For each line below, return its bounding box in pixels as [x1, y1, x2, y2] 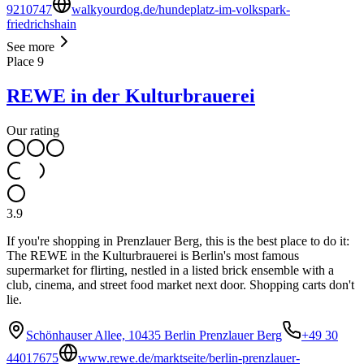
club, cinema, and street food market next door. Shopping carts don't [6, 278, 354, 292]
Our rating [6, 123, 59, 137]
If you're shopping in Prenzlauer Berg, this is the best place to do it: [6, 234, 349, 248]
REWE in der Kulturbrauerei [6, 85, 255, 107]
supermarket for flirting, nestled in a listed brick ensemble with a [6, 263, 334, 277]
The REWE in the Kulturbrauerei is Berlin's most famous [6, 249, 299, 262]
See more [6, 40, 54, 54]
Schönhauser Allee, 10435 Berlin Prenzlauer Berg [26, 328, 282, 342]
